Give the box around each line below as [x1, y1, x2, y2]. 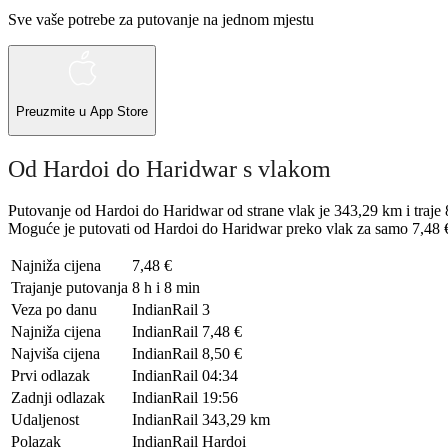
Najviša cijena [11, 345, 100, 363]
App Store [90, 104, 148, 120]
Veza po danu [11, 301, 97, 319]
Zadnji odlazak [11, 389, 105, 407]
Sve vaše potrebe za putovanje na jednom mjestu [8, 10, 314, 28]
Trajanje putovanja [11, 279, 128, 297]
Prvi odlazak [11, 367, 90, 385]
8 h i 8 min [132, 279, 200, 297]
